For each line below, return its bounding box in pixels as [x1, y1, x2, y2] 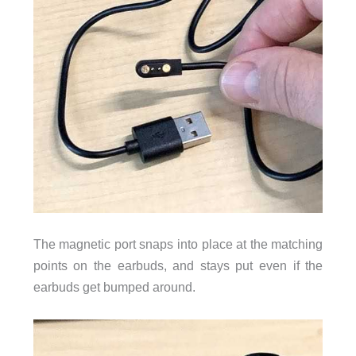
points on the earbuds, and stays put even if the [33, 258, 323, 273]
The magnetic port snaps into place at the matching [33, 237, 323, 252]
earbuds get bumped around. [33, 280, 195, 295]
